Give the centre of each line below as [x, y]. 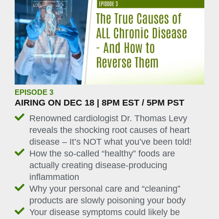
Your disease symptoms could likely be [105, 212]
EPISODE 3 [34, 92]
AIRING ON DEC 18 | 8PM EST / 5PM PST [99, 102]
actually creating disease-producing [98, 165]
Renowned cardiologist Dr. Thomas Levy [108, 118]
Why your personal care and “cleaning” [105, 188]
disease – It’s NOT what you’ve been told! [110, 142]
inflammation [54, 177]
